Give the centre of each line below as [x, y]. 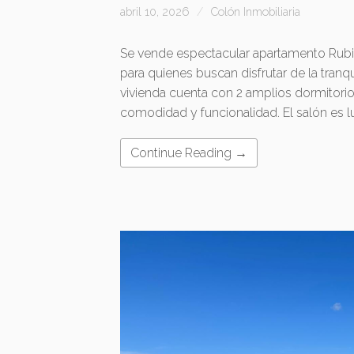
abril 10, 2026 [155, 11]
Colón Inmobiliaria [255, 11]
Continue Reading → [189, 153]
